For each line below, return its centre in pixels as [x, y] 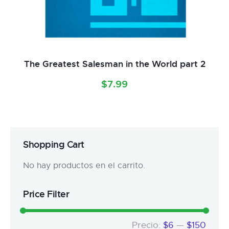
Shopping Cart [54, 144]
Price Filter [46, 194]
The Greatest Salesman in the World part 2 [114, 64]
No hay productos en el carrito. [84, 165]
